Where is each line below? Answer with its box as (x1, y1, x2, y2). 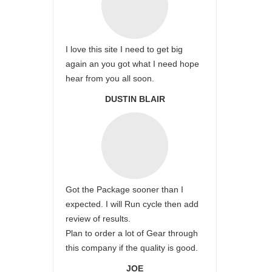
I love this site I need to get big (66, 44, 183, 54)
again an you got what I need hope (66, 59, 199, 69)
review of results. (66, 214, 131, 223)
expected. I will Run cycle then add (66, 199, 199, 209)
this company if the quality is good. (66, 243, 198, 253)
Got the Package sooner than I (66, 185, 183, 194)
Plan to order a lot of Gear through (66, 228, 198, 238)
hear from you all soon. (66, 73, 154, 83)
